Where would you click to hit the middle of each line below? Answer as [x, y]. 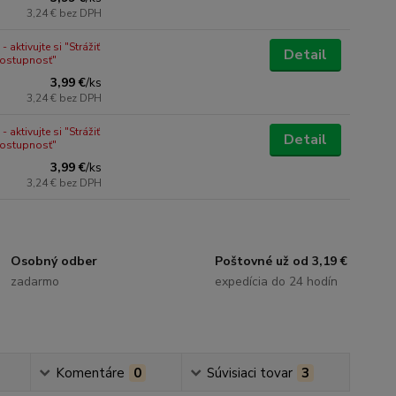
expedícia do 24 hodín [276, 282]
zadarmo [35, 282]
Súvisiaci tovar [249, 373]
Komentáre [90, 373]
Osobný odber [54, 261]
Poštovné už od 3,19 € [281, 261]
